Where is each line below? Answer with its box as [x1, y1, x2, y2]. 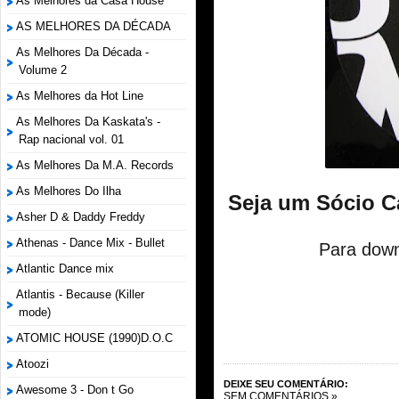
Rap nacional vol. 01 [19, 133, 124, 146]
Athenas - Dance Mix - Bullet [16, 236, 165, 249]
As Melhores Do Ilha [16, 184, 121, 198]
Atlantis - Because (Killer [16, 288, 144, 301]
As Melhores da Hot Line [16, 89, 143, 102]
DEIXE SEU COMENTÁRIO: [224, 379, 348, 390]
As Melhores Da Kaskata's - [16, 115, 160, 128]
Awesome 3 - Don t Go [16, 383, 134, 396]
